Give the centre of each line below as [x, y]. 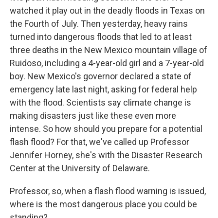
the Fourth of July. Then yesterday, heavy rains [99, 24]
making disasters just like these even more [93, 116]
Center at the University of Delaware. [80, 168]
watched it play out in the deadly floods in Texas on [107, 10]
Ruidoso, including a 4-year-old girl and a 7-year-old [107, 63]
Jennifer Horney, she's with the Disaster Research [106, 155]
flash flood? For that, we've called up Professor [100, 142]
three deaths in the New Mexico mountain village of [109, 50]
